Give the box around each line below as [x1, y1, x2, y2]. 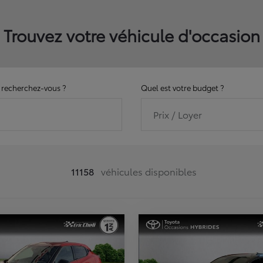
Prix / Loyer [153, 107, 202, 122]
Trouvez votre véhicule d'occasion [3, 23, 260, 47]
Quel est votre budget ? [141, 82, 224, 93]
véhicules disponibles [99, 164, 197, 178]
